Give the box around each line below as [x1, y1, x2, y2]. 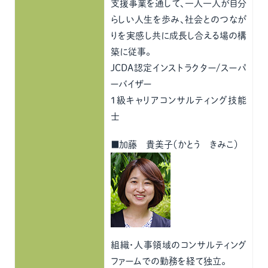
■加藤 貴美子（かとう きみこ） [111, 140, 239, 149]
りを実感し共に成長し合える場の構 [111, 31, 247, 40]
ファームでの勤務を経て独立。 [111, 257, 227, 266]
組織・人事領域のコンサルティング [111, 240, 247, 249]
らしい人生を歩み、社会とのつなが [111, 15, 247, 24]
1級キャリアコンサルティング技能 [111, 96, 247, 105]
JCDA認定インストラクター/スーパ [111, 63, 247, 72]
